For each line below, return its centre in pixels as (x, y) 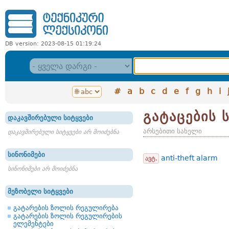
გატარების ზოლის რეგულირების (68, 216)
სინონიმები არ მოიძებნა (43, 169)
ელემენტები (33, 224)
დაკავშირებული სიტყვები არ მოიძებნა (63, 132)
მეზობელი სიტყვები (40, 191)
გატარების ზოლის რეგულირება (66, 208)
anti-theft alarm (189, 158)
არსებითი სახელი (173, 131)
